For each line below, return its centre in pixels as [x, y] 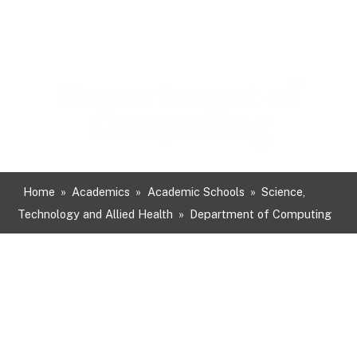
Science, [283, 191]
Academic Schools [196, 191]
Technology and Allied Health [95, 214]
